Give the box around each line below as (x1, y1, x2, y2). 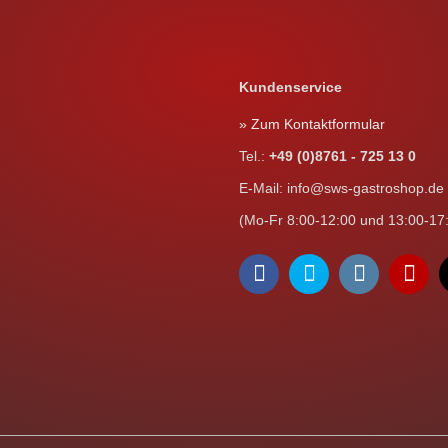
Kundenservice (239, 79, 342, 95)
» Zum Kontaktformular (239, 116, 385, 132)
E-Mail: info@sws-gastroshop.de (239, 180, 444, 196)
